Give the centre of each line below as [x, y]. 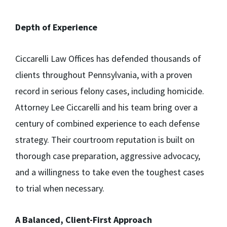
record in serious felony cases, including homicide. [110, 91]
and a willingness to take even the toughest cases [110, 172]
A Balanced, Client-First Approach [84, 220]
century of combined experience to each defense [107, 124]
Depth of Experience [56, 27]
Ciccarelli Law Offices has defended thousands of [108, 59]
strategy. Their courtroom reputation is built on [105, 140]
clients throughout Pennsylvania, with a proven [104, 75]
